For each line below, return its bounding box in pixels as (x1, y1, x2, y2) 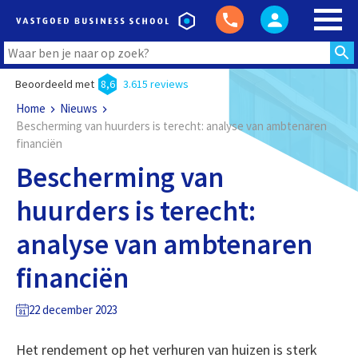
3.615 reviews (122, 77, 189, 91)
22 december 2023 (28, 302, 117, 317)
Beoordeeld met (14, 77, 94, 91)
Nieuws (59, 101, 97, 116)
